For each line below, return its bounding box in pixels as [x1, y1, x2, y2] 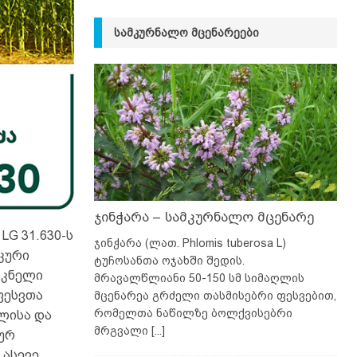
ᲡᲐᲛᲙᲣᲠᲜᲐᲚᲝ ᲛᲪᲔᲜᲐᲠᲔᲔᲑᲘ [113, 26, 259, 40]
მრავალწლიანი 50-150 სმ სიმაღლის [93, 271, 304, 284]
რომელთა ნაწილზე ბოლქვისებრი [93, 306, 292, 320]
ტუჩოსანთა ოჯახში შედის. [93, 253, 245, 267]
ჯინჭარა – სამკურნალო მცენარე [93, 209, 314, 225]
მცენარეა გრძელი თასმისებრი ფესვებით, [93, 288, 336, 302]
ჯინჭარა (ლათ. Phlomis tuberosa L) [93, 236, 286, 249]
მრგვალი [93, 324, 151, 337]
